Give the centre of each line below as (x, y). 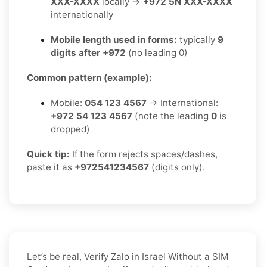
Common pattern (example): (89, 77)
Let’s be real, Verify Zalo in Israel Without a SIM (128, 256)
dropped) (70, 129)
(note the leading (172, 116)
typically (197, 39)
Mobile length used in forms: (114, 39)
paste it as (51, 167)
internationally (82, 14)
